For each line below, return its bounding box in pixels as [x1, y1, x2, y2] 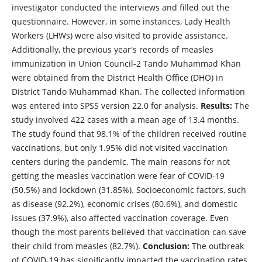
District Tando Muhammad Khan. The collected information [11, 85, 245, 97]
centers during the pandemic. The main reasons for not [11, 156, 230, 167]
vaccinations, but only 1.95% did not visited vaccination [11, 142, 227, 153]
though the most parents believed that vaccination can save [11, 226, 246, 237]
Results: [200, 99, 232, 111]
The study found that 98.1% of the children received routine [11, 127, 247, 139]
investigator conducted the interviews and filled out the [11, 1, 229, 13]
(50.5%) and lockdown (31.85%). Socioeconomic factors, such [11, 184, 246, 195]
